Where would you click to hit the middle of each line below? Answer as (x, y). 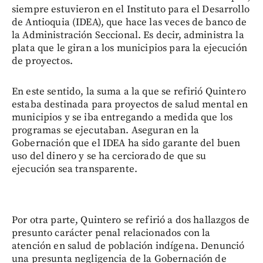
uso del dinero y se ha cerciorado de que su (109, 156)
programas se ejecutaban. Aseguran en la (105, 130)
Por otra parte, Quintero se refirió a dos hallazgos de (131, 220)
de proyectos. (42, 61)
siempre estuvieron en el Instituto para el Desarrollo (131, 9)
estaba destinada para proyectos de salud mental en (130, 104)
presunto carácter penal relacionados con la (111, 233)
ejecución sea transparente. (75, 169)
